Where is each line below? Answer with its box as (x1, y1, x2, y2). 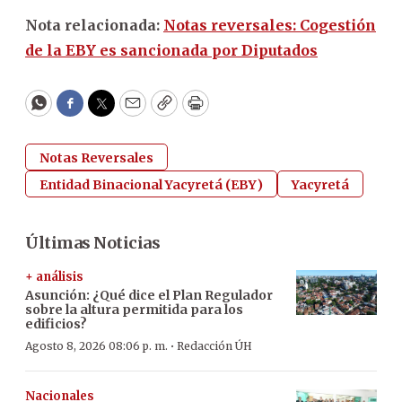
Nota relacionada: (25, 15, 163, 34)
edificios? (25, 315, 87, 332)
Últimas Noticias (25, 232, 160, 253)
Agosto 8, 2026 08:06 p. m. (25, 338, 168, 353)
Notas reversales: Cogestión (163, 15, 376, 34)
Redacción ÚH (177, 338, 252, 353)
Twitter (100, 100, 161, 122)
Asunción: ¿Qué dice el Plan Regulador (25, 286, 273, 303)
